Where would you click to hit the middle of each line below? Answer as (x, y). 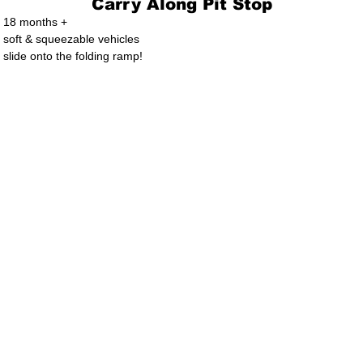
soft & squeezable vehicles (71, 39)
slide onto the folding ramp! (73, 56)
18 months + (35, 22)
